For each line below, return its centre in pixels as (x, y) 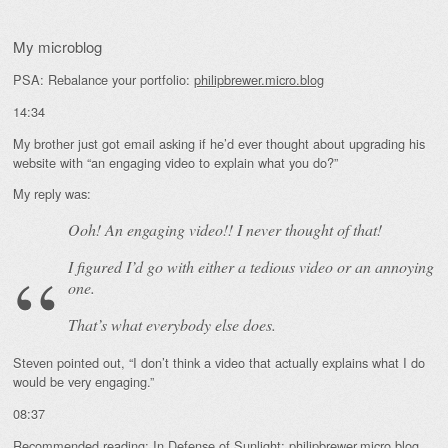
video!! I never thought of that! (283, 230)
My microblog (57, 47)
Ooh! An (97, 230)
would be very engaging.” (83, 382)
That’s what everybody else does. (172, 325)
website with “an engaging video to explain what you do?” (175, 162)
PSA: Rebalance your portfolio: (103, 80)
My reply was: (52, 194)
